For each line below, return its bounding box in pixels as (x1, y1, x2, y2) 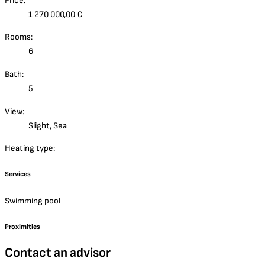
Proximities (5, 222, 40, 231)
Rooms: (5, 32, 33, 43)
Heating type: (5, 143, 55, 154)
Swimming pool (5, 195, 60, 206)
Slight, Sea (28, 120, 67, 131)
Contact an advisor (5, 245, 111, 261)
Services (5, 170, 31, 179)
